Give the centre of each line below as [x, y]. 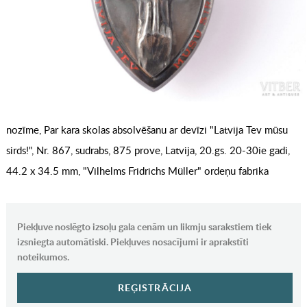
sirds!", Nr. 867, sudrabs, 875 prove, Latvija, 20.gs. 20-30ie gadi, [148, 150]
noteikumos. [43, 257]
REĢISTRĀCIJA [155, 288]
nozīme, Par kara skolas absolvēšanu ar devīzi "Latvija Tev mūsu [147, 130]
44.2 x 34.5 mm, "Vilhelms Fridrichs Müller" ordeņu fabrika [137, 171]
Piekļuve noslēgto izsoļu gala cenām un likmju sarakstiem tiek [144, 227]
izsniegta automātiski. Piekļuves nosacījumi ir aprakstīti [133, 242]
